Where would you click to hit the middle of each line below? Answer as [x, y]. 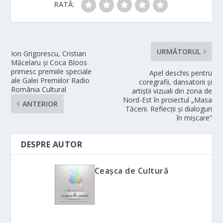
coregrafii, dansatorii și [175, 82]
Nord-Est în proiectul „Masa [167, 100]
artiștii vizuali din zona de [172, 91]
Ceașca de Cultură [131, 171]
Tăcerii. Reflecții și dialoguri [168, 109]
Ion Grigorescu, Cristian [49, 54]
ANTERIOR [40, 104]
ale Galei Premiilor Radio [51, 80]
